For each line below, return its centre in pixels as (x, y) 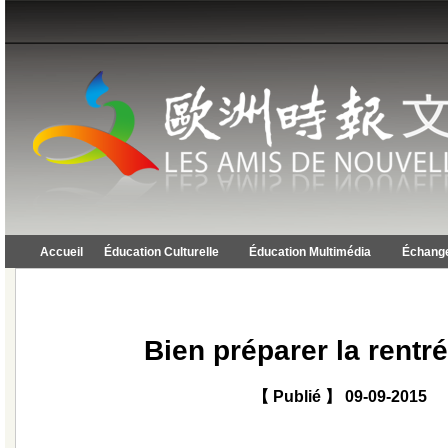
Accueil (61, 252)
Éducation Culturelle (161, 252)
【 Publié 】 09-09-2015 (340, 396)
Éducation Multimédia (310, 252)
